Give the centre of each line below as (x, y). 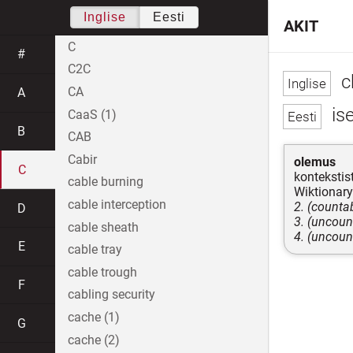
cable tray (95, 250)
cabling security (111, 295)
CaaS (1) (92, 114)
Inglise (104, 17)
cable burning (106, 182)
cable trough (102, 272)
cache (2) (94, 340)
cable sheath (103, 227)
